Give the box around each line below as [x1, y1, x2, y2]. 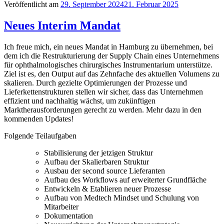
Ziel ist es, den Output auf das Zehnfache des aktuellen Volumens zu [4, 69, 219, 78]
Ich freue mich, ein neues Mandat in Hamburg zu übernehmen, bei [4, 42, 213, 51]
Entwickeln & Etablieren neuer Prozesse [44, 184, 171, 193]
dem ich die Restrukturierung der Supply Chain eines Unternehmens [4, 51, 219, 60]
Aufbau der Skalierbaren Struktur [44, 157, 149, 166]
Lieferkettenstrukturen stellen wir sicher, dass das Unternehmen [4, 87, 203, 96]
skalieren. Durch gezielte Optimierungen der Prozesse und [4, 78, 187, 87]
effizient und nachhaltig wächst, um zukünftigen [4, 96, 155, 105]
